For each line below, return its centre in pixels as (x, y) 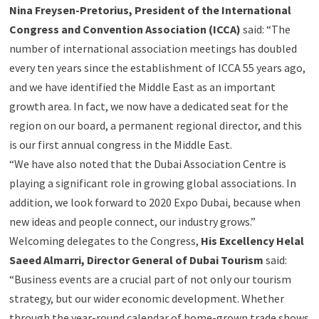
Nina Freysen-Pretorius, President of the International (151, 10)
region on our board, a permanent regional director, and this (156, 126)
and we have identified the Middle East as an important (143, 87)
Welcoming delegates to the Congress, (105, 241)
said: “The (266, 30)
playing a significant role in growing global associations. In (153, 183)
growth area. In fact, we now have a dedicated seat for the (149, 106)
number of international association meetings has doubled (153, 49)
